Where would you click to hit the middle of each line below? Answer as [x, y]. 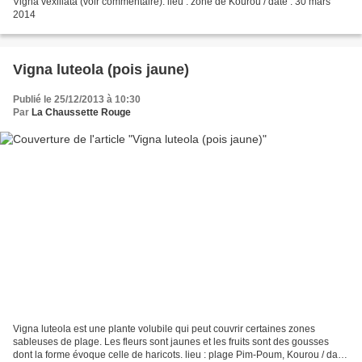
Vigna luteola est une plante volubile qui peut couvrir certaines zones [164, 328]
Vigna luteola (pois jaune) [101, 70]
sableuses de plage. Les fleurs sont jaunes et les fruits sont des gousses [171, 341]
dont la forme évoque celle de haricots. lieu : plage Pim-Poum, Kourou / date [179, 354]
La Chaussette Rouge [81, 113]
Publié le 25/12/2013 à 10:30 [77, 100]
